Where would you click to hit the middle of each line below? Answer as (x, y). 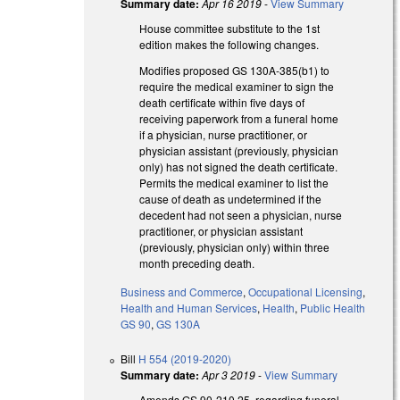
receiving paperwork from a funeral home (239, 118)
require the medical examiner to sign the (237, 86)
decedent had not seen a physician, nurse (241, 214)
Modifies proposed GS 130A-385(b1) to (235, 70)
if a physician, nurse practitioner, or (224, 134)
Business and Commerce (182, 292)
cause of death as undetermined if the (231, 198)
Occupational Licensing (306, 292)
